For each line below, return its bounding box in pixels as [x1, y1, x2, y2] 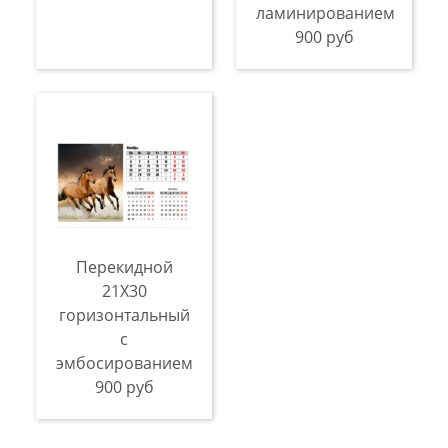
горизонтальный [58, 304, 190, 326]
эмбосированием [56, 352, 193, 374]
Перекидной [75, 256, 173, 278]
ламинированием [256, 2, 395, 24]
